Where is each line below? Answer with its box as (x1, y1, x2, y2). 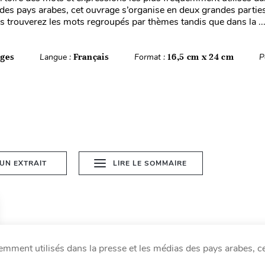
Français (73, 51, 109, 62)
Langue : (39, 51, 73, 63)
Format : (134, 51, 168, 63)
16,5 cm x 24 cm (167, 51, 234, 62)
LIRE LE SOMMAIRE (113, 159, 188, 168)
